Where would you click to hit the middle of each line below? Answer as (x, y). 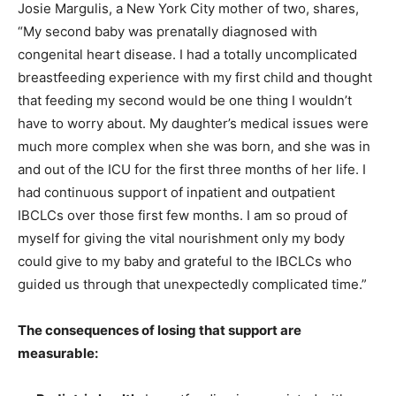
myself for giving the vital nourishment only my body (181, 238)
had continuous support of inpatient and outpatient (176, 192)
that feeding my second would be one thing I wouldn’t (185, 100)
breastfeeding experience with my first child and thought (195, 77)
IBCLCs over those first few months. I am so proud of (183, 215)
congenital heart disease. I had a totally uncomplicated (187, 54)
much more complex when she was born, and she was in (194, 146)
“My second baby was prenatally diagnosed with (168, 31)
